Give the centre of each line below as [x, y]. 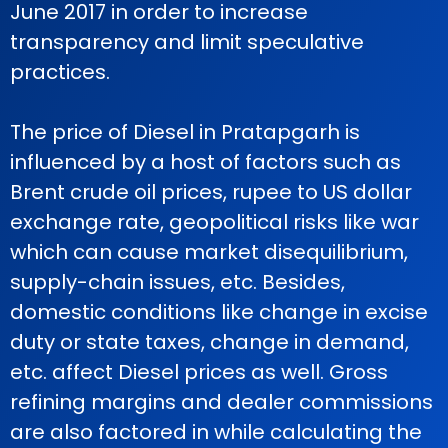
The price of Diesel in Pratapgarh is [185, 132]
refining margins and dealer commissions [221, 402]
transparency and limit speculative [187, 42]
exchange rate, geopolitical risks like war [214, 222]
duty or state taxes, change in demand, [209, 342]
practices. [60, 72]
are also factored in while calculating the [216, 432]
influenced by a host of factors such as [205, 162]
